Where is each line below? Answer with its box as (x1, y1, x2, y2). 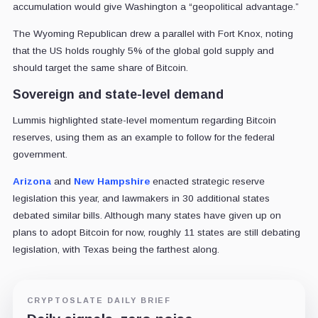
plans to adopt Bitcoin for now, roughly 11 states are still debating (12, 226, 300, 238)
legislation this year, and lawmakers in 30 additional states (12, 192, 270, 204)
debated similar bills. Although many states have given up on (12, 209, 281, 221)
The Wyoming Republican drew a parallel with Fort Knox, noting (12, 28, 293, 39)
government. (12, 148, 67, 160)
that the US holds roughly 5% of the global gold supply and (12, 45, 274, 56)
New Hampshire (73, 175, 150, 187)
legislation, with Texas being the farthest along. (12, 243, 219, 255)
